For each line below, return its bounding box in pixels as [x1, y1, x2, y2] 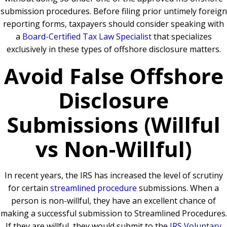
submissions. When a [137, 182, 219, 194]
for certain [8, 182, 50, 194]
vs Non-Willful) [35, 134, 192, 164]
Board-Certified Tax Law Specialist [22, 31, 152, 43]
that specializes [151, 31, 212, 43]
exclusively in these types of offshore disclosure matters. [6, 44, 221, 55]
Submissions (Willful [7, 110, 220, 139]
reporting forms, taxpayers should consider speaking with [3, 18, 224, 30]
